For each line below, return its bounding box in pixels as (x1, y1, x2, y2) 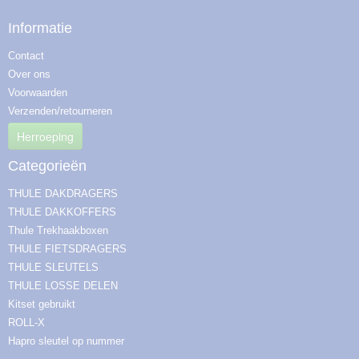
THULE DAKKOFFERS (8, 206, 116, 218)
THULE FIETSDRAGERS (8, 243, 127, 255)
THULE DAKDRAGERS (8, 188, 118, 200)
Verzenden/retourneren (8, 105, 112, 117)
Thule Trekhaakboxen (8, 224, 108, 236)
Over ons (8, 68, 50, 80)
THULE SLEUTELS (8, 261, 99, 273)
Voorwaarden (8, 87, 67, 99)
